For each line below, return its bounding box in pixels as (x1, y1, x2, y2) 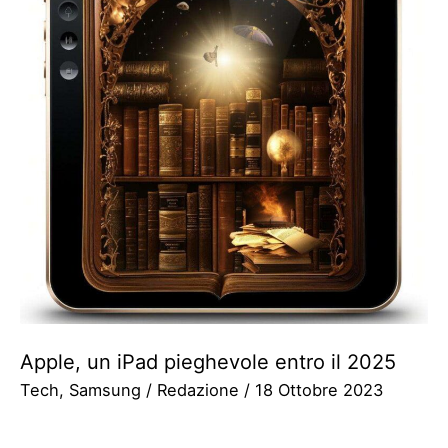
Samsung (69, 379, 141, 400)
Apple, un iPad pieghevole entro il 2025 (20, 349, 396, 374)
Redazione (157, 379, 244, 400)
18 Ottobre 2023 (255, 379, 383, 400)
